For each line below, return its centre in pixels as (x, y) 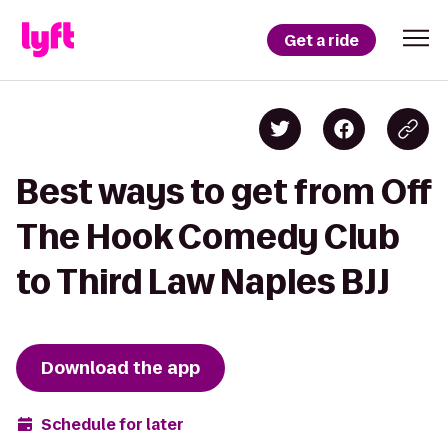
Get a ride (321, 40)
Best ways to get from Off (223, 191)
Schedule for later (112, 424)
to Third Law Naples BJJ (203, 281)
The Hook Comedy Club (208, 236)
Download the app (120, 368)
